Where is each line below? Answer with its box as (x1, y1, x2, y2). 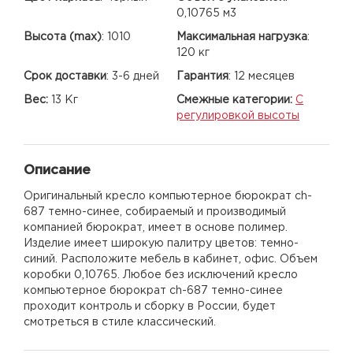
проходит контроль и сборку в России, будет (24, 301, 276, 311)
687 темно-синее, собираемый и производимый (24, 206, 286, 217)
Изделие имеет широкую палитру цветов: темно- (24, 238, 299, 248)
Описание (24, 164, 91, 176)
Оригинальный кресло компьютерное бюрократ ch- (24, 191, 312, 201)
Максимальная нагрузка (176, 32, 307, 42)
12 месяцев (234, 71, 295, 81)
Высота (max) (24, 32, 102, 42)
